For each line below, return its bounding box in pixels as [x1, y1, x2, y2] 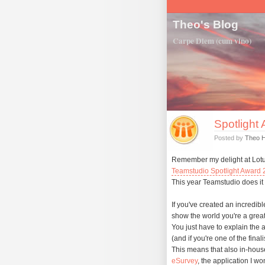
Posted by [214, 134, 245, 141]
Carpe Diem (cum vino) [173, 35, 251, 47]
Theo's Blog [173, 18, 238, 31]
